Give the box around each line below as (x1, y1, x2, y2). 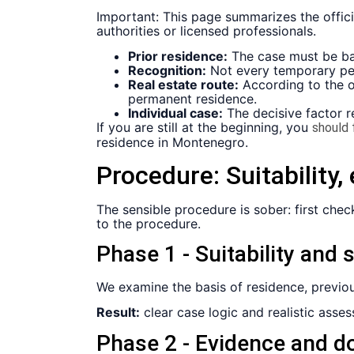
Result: (96, 304, 140, 321)
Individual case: (128, 105, 223, 122)
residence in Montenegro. (96, 134, 248, 151)
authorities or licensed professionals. (96, 22, 316, 39)
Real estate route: (128, 77, 239, 93)
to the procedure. (96, 215, 201, 232)
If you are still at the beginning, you (96, 119, 312, 136)
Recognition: (128, 62, 206, 79)
